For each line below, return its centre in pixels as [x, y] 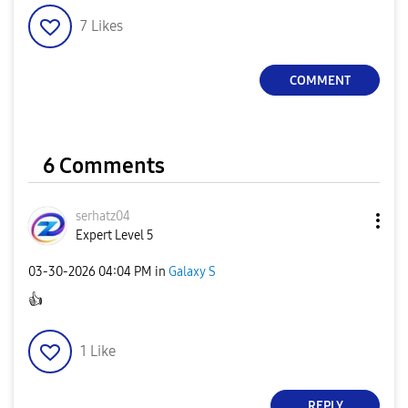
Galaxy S [192, 271]
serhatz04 [103, 216]
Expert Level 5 [115, 235]
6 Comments [104, 166]
